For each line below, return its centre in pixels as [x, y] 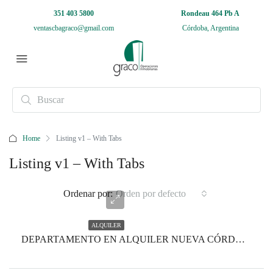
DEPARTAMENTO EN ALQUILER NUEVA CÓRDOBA [240, 239]
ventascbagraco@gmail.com [74, 28]
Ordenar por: [88, 193]
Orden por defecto [151, 193]
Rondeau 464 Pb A [210, 13]
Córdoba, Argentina [210, 28]
